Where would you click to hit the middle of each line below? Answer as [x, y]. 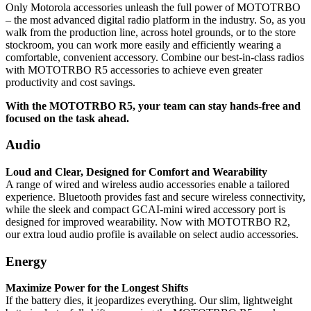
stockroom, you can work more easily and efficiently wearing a [143, 44]
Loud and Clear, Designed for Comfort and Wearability [136, 172]
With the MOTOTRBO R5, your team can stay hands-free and [153, 106]
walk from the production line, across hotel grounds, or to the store [151, 32]
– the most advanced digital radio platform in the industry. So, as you [155, 19]
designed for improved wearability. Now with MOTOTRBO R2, [148, 222]
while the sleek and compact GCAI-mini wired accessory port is [145, 210]
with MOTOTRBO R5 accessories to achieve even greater [134, 69]
